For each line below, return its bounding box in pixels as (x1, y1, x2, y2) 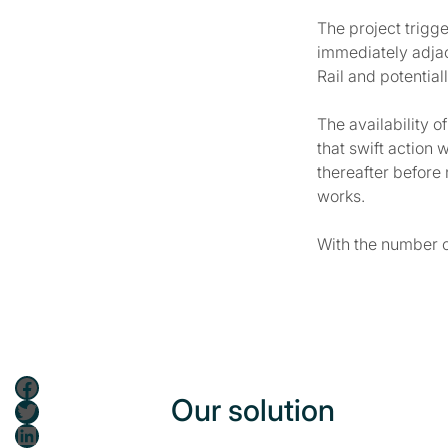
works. (317, 186, 366, 206)
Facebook (14, 371, 26, 401)
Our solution (171, 392, 335, 428)
